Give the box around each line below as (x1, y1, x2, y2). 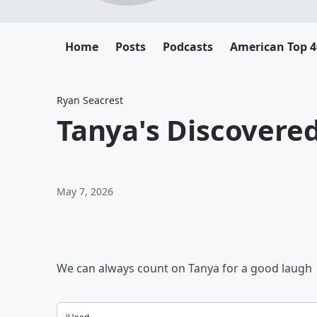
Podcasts (163, 39, 213, 54)
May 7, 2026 (57, 185, 113, 198)
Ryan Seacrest (57, 93, 123, 107)
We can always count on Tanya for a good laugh (57, 260, 312, 276)
